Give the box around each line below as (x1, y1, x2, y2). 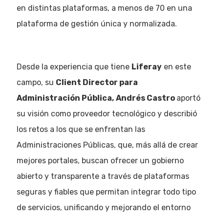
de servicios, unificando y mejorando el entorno (16, 203, 191, 212)
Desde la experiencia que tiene (16, 62, 131, 71)
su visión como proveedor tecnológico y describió (16, 109, 197, 118)
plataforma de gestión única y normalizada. (16, 19, 177, 28)
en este (161, 62, 191, 71)
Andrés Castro (115, 93, 176, 103)
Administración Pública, (16, 93, 114, 103)
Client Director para (55, 78, 138, 87)
